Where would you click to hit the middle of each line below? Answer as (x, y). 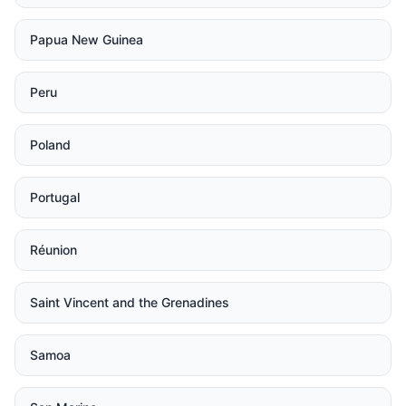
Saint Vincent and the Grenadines (130, 302)
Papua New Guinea (87, 39)
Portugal (55, 197)
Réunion (53, 250)
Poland (50, 145)
